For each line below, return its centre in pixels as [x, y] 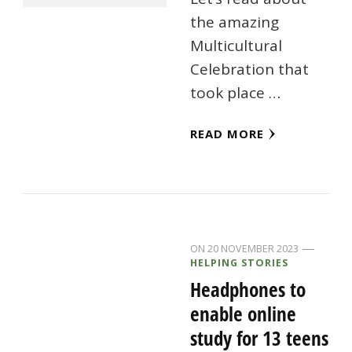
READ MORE [227, 134]
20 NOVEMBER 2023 [253, 249]
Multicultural [236, 46]
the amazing [235, 22]
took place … [236, 93]
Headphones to [248, 290]
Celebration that [250, 70]
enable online [244, 314]
